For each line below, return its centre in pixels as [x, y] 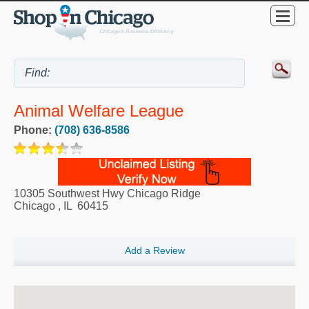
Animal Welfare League [99, 111]
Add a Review [154, 251]
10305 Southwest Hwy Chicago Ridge [107, 194]
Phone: [34, 130]
